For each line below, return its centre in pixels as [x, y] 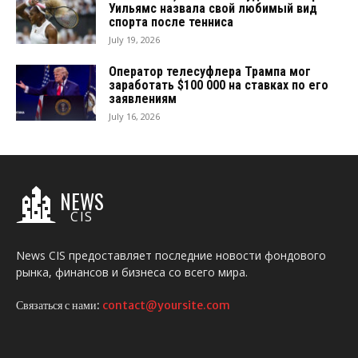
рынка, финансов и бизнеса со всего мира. [132, 272]
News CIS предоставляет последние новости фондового [171, 255]
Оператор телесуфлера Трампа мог [210, 71]
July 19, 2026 [134, 39]
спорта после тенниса [171, 22]
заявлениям [143, 98]
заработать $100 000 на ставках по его [219, 85]
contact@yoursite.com [166, 305]
